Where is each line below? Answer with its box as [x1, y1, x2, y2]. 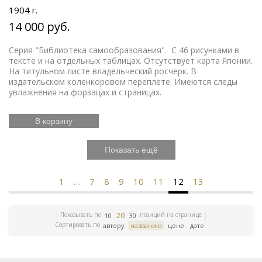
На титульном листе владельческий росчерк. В [9, 65, 196, 77]
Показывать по [60, 211, 101, 219]
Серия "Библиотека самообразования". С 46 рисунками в [9, 44, 239, 56]
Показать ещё [104, 144, 158, 154]
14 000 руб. [9, 18, 70, 35]
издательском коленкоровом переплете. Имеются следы [9, 75, 237, 87]
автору [103, 220, 125, 230]
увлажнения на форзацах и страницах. [9, 86, 161, 98]
